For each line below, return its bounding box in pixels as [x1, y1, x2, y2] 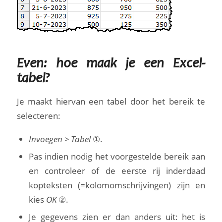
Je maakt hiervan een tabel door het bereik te [16, 96, 206, 108]
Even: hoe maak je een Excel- [16, 57, 206, 72]
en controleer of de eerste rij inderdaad [28, 165, 206, 176]
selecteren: [16, 110, 60, 122]
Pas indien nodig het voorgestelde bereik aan [28, 150, 206, 162]
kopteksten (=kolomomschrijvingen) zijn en [28, 179, 206, 191]
